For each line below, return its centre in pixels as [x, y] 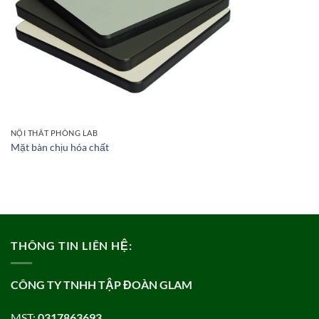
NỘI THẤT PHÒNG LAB [54, 133]
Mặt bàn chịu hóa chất [59, 147]
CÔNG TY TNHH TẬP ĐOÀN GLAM [101, 284]
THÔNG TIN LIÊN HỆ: [72, 246]
